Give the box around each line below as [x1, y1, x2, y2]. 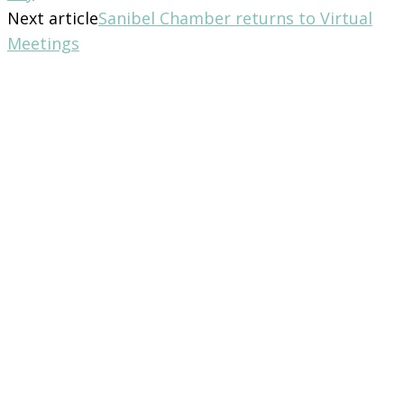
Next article [7, 6, 98, 29]
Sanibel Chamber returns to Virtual [98, 6, 372, 29]
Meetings [7, 32, 79, 54]
